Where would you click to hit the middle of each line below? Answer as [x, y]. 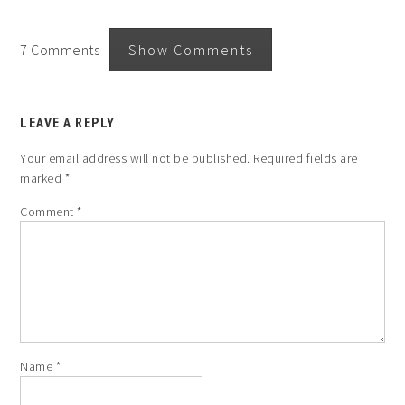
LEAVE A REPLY [68, 122]
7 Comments [65, 49]
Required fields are [306, 158]
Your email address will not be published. [135, 158]
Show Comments [190, 49]
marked [42, 178]
